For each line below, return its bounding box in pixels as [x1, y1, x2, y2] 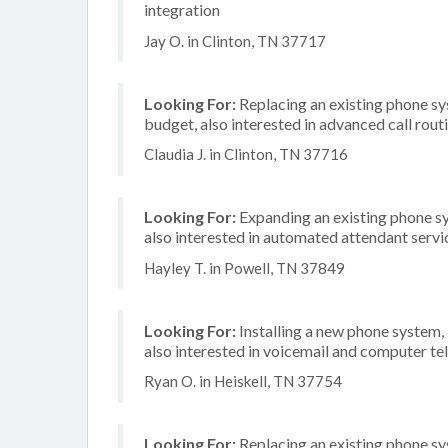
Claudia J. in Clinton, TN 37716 [144, 145, 348, 163]
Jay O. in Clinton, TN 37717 [144, 31, 326, 50]
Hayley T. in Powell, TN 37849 [144, 258, 345, 277]
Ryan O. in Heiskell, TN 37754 [144, 372, 342, 390]
